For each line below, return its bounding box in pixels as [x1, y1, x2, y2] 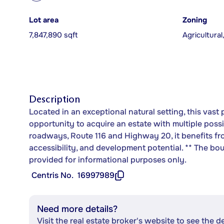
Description [29, 93, 80, 105]
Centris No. [31, 170, 73, 180]
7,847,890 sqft [29, 30, 77, 40]
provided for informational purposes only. [29, 154, 186, 165]
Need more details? [37, 203, 117, 214]
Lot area [29, 15, 58, 25]
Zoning [182, 15, 207, 25]
